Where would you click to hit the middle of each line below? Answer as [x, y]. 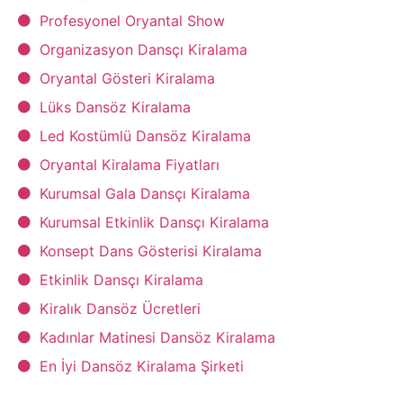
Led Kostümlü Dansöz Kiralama [145, 135]
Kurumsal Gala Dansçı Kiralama [145, 193]
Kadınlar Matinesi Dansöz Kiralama [157, 337]
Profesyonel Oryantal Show [132, 20]
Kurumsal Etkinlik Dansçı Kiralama [154, 222]
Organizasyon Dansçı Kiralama [143, 49]
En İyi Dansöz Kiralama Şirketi [142, 366]
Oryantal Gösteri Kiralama [127, 78]
